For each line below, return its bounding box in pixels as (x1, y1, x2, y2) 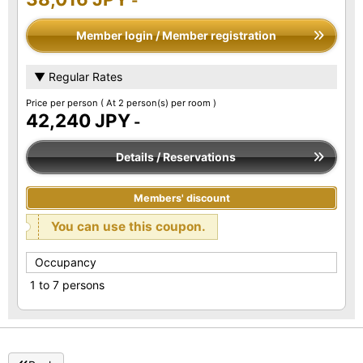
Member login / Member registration (75, 28, 276, 43)
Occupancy (35, 255, 96, 270)
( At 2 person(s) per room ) (100, 97, 216, 109)
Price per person (26, 97, 100, 109)
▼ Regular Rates (34, 70, 122, 84)
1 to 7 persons (30, 278, 105, 293)
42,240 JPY (26, 109, 130, 132)
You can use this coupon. (51, 219, 206, 235)
